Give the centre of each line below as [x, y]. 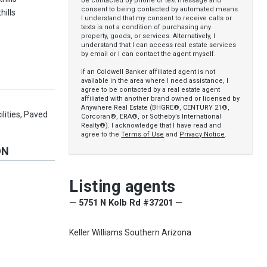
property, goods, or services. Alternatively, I [148, 36]
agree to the [101, 134]
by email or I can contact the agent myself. [149, 54]
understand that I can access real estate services [159, 45]
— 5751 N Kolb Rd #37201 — [126, 203]
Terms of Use [143, 134]
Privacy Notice [202, 134]
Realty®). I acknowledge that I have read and [151, 125]
